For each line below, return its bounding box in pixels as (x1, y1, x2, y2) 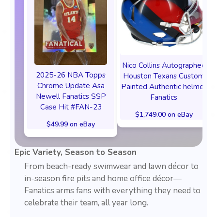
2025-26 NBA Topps (36, 70, 106, 80)
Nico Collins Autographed (122, 60, 206, 71)
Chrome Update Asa (37, 80, 105, 91)
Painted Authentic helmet (121, 81, 207, 92)
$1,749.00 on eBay (135, 110, 193, 120)
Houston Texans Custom (123, 71, 204, 81)
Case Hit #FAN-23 (40, 102, 102, 112)
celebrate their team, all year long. (24, 197, 150, 209)
